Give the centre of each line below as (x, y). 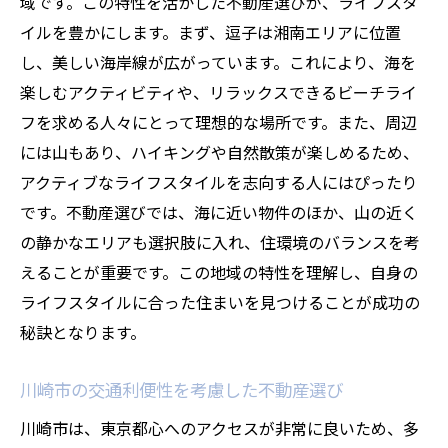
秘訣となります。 (83, 332)
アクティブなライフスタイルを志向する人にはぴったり (219, 182)
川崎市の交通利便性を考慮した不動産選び (181, 389)
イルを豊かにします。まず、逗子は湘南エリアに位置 (210, 32)
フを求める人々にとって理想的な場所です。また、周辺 (218, 122)
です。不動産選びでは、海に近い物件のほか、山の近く (219, 212)
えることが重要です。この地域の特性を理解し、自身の (219, 272)
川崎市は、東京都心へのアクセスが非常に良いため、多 (219, 428)
